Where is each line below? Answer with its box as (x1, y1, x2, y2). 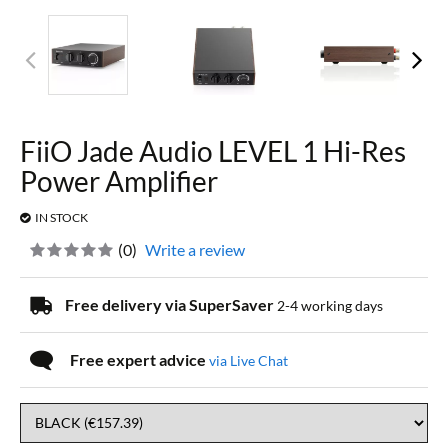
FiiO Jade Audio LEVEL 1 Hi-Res (20, 133, 406, 168)
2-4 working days (277, 296, 383, 314)
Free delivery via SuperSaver (65, 294, 277, 314)
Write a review (145, 239, 245, 259)
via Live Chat (209, 351, 288, 369)
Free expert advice (70, 349, 209, 369)
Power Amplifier (20, 163, 218, 198)
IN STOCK (35, 209, 88, 225)
